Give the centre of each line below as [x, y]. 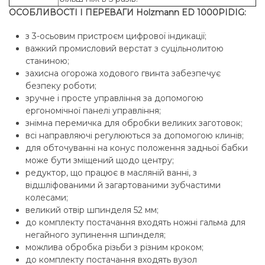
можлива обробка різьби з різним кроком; [114, 248]
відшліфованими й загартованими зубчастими [123, 185]
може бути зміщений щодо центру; [100, 161]
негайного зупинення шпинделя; [96, 235]
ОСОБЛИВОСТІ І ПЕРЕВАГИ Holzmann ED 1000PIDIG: [127, 12]
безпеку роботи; [61, 86]
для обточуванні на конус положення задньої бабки [137, 148]
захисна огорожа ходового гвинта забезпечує [123, 74]
